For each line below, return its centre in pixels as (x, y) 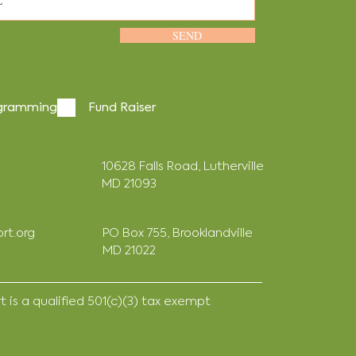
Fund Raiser (122, 108)
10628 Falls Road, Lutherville (182, 166)
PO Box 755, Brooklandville (177, 233)
